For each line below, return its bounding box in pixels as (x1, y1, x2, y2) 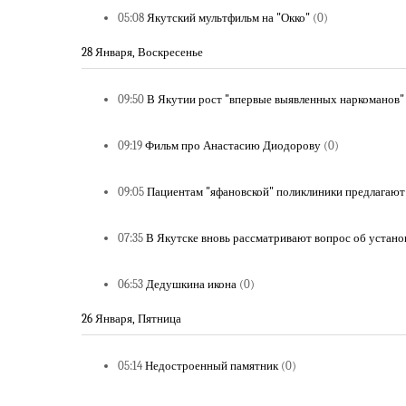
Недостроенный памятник (145, 359, 278, 372)
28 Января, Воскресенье (82, 45, 203, 59)
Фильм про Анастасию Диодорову (145, 139, 321, 152)
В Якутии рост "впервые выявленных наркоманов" (147, 92, 404, 106)
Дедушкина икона (146, 277, 237, 291)
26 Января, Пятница (82, 312, 181, 325)
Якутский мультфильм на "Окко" (147, 11, 310, 24)
